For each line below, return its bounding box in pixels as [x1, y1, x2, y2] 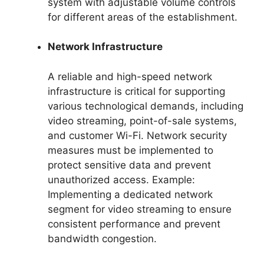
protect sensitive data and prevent [48, 159, 211, 171]
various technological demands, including [48, 100, 243, 112]
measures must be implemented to [48, 144, 213, 156]
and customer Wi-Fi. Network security [48, 129, 227, 141]
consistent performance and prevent [48, 217, 220, 230]
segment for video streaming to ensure [48, 203, 232, 215]
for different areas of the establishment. [48, 11, 237, 23]
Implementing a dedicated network [48, 188, 213, 200]
